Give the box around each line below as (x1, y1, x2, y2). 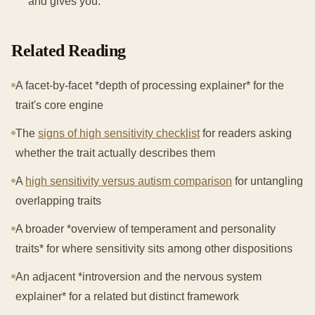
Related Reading (11, 41, 126, 60)
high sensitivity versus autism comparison (25, 175, 232, 188)
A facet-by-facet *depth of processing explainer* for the (15, 79, 284, 92)
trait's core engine (15, 99, 103, 112)
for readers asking (200, 127, 292, 140)
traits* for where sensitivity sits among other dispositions (15, 243, 292, 255)
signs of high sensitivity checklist (38, 127, 200, 140)
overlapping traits (15, 195, 101, 207)
